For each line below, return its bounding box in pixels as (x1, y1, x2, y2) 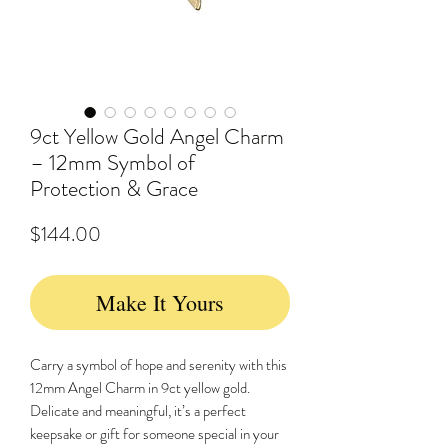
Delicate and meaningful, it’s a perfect (30, 400, 246, 422)
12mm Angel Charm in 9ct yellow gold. (30, 377, 250, 399)
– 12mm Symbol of (30, 147, 195, 178)
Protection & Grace (30, 173, 198, 204)
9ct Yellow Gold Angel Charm (30, 121, 284, 152)
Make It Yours (96, 288, 224, 317)
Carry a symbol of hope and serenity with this (30, 354, 287, 376)
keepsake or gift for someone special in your (30, 423, 279, 445)
